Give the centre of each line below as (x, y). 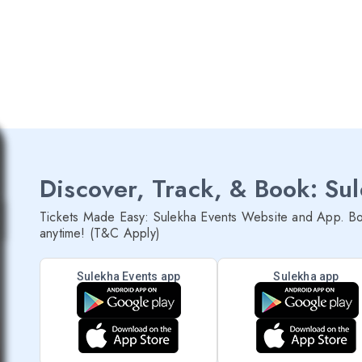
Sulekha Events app (128, 277)
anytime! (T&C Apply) (100, 234)
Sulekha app (306, 277)
